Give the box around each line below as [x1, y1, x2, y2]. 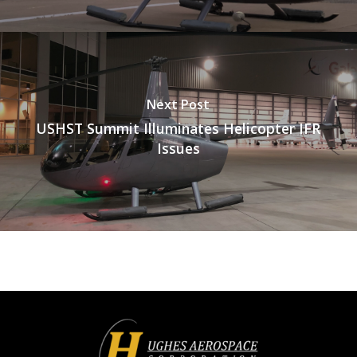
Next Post [147, 96, 210, 113]
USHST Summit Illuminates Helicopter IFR [36, 119, 321, 138]
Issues [156, 139, 200, 158]
